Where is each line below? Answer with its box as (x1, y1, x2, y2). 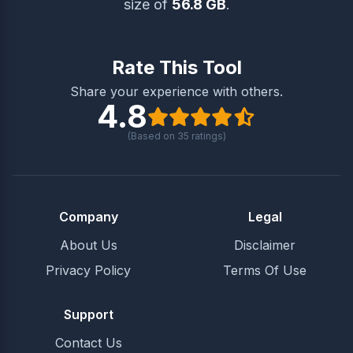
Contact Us (54, 335, 122, 351)
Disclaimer (234, 237, 295, 253)
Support (63, 307, 113, 322)
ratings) (188, 130, 226, 142)
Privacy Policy (46, 262, 131, 278)
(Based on (127, 130, 177, 142)
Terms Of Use (223, 262, 307, 278)
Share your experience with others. (70, 84, 283, 99)
